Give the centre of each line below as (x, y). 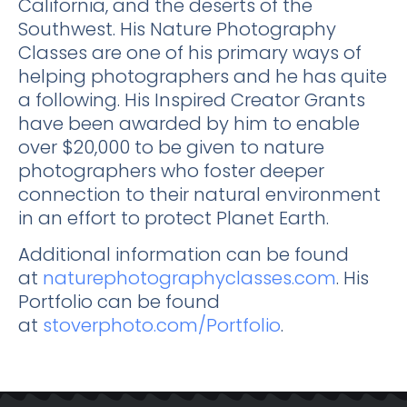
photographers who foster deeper (171, 170)
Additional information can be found (184, 255)
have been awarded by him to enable (189, 123)
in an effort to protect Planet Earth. (176, 218)
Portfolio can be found (119, 302)
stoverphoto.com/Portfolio (162, 326)
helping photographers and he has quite (203, 76)
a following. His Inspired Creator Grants (192, 99)
